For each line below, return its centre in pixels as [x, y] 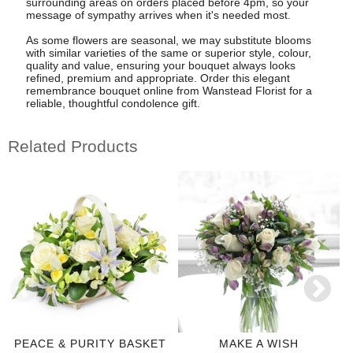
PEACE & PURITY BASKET [90, 344]
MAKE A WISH [259, 344]
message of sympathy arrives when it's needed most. [158, 15]
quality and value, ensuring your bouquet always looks [160, 66]
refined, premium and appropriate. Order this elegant [158, 78]
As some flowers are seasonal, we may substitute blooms [168, 41]
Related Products [73, 146]
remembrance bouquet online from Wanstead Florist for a [169, 91]
